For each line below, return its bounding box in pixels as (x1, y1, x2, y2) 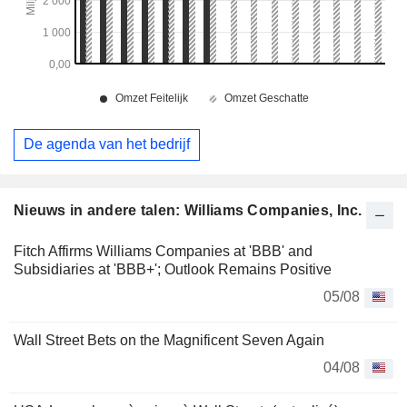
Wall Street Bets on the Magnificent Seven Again (14, 332, 324, 348)
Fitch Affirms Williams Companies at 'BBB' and (14, 243, 313, 259)
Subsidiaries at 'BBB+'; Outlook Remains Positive (14, 261, 332, 277)
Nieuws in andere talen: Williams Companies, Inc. (14, 202, 362, 218)
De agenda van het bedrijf (24, 136, 190, 153)
